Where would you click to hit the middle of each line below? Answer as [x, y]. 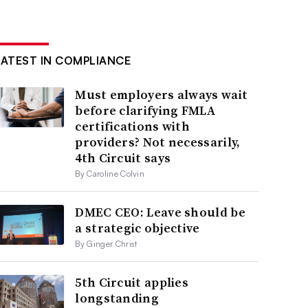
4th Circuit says [123, 158]
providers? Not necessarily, [158, 142]
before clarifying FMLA [145, 111]
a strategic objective [137, 228]
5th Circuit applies [132, 283]
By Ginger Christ [106, 244]
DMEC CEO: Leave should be [160, 212]
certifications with [133, 126]
